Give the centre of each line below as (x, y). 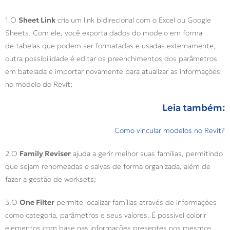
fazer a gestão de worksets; (52, 179)
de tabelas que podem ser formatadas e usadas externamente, (110, 46)
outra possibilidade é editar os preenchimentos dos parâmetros (111, 59)
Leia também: (194, 108)
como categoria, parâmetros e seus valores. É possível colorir (106, 215)
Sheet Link (37, 20)
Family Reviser (45, 154)
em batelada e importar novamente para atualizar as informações (113, 72)
